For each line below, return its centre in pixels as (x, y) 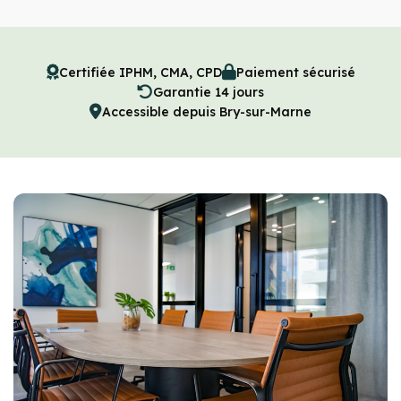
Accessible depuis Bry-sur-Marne (207, 112)
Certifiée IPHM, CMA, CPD (140, 73)
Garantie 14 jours (209, 92)
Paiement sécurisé (295, 73)
